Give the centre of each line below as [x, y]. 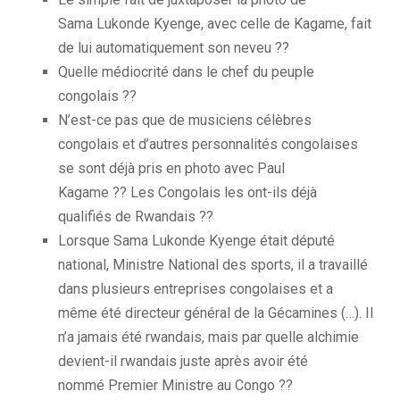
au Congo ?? [253, 386]
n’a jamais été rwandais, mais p [154, 337]
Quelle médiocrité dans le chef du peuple [186, 72]
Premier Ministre [161, 386]
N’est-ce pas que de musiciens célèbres [185, 121]
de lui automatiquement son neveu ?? [174, 48]
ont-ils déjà [280, 193]
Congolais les [201, 193]
